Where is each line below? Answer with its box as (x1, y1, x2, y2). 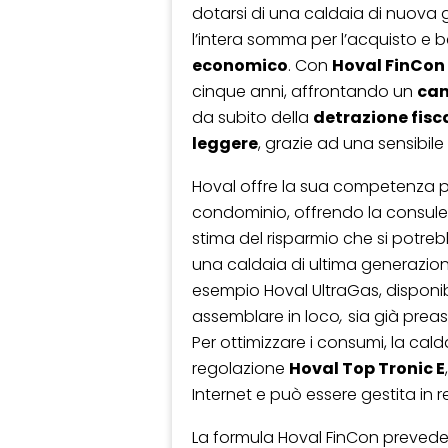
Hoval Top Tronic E (289, 357, 445, 381)
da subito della (192, 106, 313, 130)
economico (192, 54, 288, 78)
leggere (192, 132, 258, 156)
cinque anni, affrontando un (192, 80, 417, 104)
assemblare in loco (192, 305, 340, 329)
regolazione (192, 357, 289, 381)
